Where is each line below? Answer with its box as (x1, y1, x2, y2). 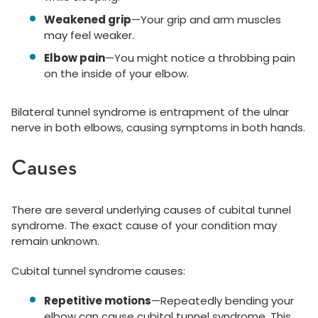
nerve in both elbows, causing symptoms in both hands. (11, 120, 305, 135)
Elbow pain (44, 50, 105, 65)
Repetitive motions (44, 293, 151, 308)
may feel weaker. (44, 28, 134, 43)
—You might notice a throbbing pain (105, 50, 295, 65)
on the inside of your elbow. (44, 66, 189, 81)
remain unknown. (11, 234, 99, 248)
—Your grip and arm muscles (131, 12, 281, 27)
